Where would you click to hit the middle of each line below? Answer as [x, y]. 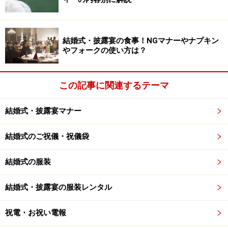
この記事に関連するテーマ [114, 85]
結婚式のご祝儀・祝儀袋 [47, 137]
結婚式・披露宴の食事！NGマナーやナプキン [141, 40]
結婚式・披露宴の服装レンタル [59, 188]
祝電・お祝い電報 [36, 213]
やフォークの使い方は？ [105, 50]
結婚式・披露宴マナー [43, 111]
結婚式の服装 [28, 162]
